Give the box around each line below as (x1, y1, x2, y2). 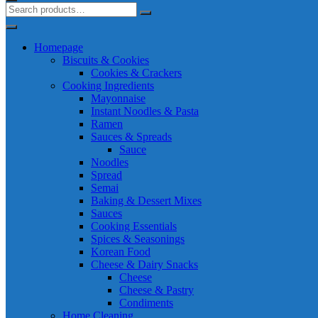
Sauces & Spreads (91, 131, 172, 143)
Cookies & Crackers (91, 67, 182, 79)
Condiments (119, 297, 173, 309)
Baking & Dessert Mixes (91, 194, 202, 207)
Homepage (34, 41, 83, 53)
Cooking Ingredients (62, 79, 154, 92)
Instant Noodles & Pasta (91, 105, 199, 117)
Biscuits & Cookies (62, 54, 149, 66)
